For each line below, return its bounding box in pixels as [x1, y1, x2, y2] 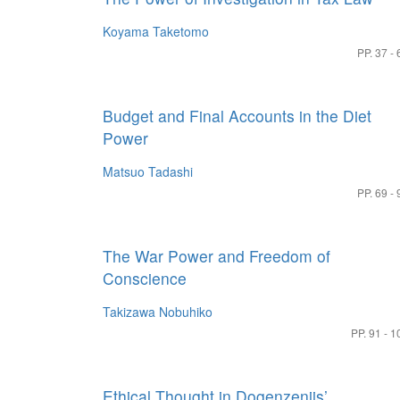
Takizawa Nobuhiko [103, 303, 212, 321]
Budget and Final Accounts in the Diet [103, 104, 371, 127]
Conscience [103, 267, 187, 289]
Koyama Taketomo [103, 22, 209, 40]
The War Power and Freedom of [103, 245, 330, 267]
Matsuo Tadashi [103, 162, 193, 180]
